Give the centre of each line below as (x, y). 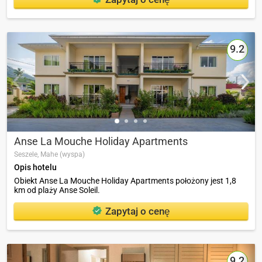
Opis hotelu (35, 167)
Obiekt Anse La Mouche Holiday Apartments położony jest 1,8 (125, 180)
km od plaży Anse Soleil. (57, 190)
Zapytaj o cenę (138, 211)
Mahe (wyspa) (63, 154)
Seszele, (27, 154)
